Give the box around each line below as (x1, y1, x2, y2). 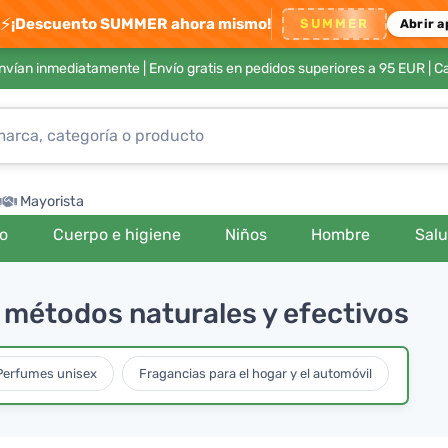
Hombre (311, 225, 371, 244)
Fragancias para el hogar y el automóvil (139, 365, 372, 381)
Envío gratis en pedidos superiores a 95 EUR (148, 60, 425, 77)
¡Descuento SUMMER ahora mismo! (11, 14, 272, 33)
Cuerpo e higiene (52, 225, 181, 244)
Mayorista (20, 193, 84, 210)
